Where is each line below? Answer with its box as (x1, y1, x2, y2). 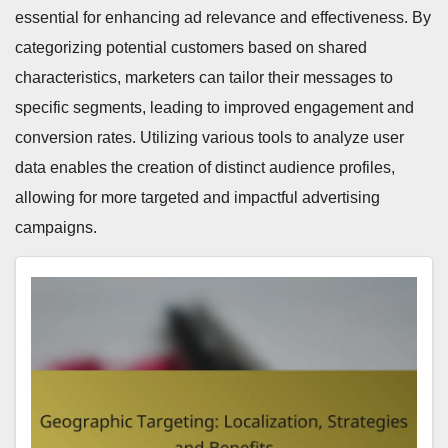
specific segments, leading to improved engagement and (15, 99, 414, 117)
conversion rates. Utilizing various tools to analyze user (15, 129, 404, 147)
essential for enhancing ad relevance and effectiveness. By (15, 9, 431, 27)
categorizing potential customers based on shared (15, 39, 367, 57)
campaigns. (15, 219, 97, 237)
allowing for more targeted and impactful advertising (15, 189, 380, 207)
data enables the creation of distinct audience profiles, (15, 159, 395, 177)
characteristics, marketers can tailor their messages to (15, 69, 393, 87)
